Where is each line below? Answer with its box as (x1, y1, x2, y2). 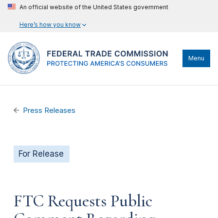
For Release (18, 149, 64, 159)
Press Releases (23, 106, 76, 115)
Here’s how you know (19, 21, 81, 28)
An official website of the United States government (19, 3, 168, 11)
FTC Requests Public (14, 190, 152, 211)
